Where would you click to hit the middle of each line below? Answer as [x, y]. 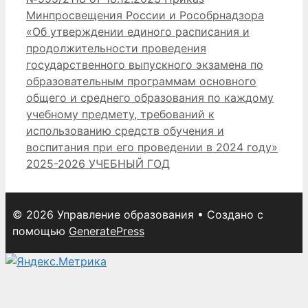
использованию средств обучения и [125, 130]
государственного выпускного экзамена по [145, 64]
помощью [41, 231]
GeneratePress [107, 231]
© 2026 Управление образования [103, 214]
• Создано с [229, 214]
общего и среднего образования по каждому [150, 97]
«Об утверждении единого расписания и [138, 31]
